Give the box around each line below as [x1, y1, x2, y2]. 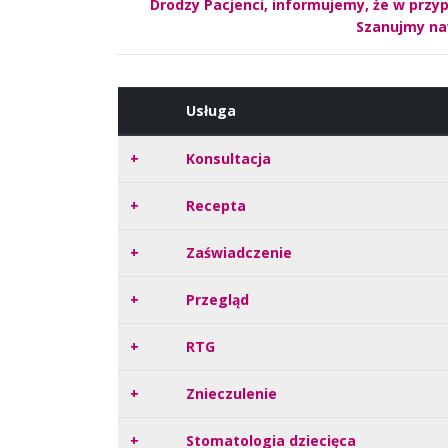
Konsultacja [186, 149, 271, 169]
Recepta [186, 196, 246, 216]
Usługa [186, 101, 236, 121]
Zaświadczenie [186, 243, 292, 263]
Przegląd [186, 290, 249, 310]
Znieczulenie [186, 384, 277, 404]
